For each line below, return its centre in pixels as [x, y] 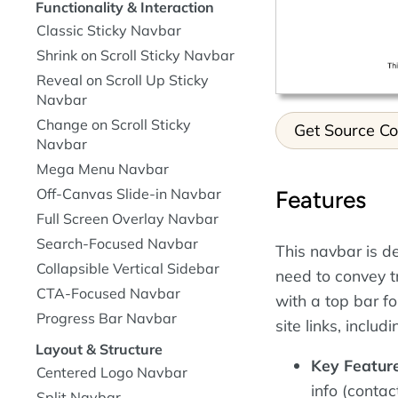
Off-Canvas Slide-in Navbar [129, 194]
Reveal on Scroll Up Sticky [123, 80]
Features [321, 200]
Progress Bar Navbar [107, 318]
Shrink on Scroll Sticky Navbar [135, 55]
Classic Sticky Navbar [109, 30]
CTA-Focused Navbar [108, 293]
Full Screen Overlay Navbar [127, 219]
